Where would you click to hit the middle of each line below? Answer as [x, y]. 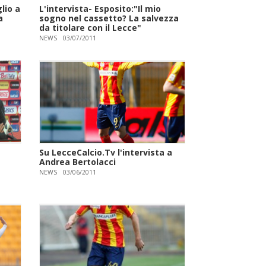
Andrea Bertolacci [78, 161]
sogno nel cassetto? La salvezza [109, 18]
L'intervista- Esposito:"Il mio [100, 8]
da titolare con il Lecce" [91, 27]
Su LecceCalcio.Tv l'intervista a [106, 152]
